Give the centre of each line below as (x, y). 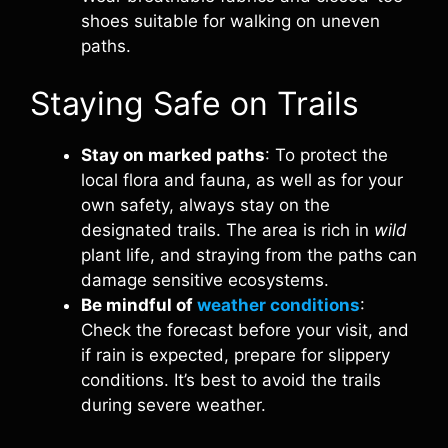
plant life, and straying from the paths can (249, 254)
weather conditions (278, 304)
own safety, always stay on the (205, 204)
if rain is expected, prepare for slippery (235, 354)
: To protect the (326, 154)
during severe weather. (173, 404)
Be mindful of (139, 304)
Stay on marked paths (173, 154)
